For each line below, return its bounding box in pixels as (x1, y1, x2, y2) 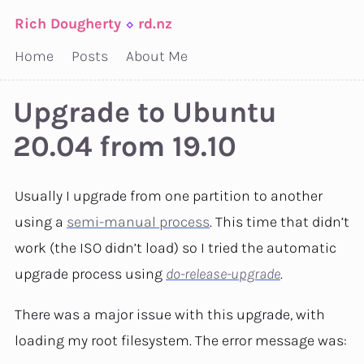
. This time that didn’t (210, 213, 349, 232)
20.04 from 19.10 (13, 129, 237, 163)
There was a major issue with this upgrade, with (15, 305, 325, 324)
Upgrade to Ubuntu (13, 95, 278, 129)
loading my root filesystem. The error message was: (15, 331, 347, 350)
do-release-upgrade (166, 265, 280, 284)
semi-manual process (67, 213, 210, 232)
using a (15, 213, 67, 232)
